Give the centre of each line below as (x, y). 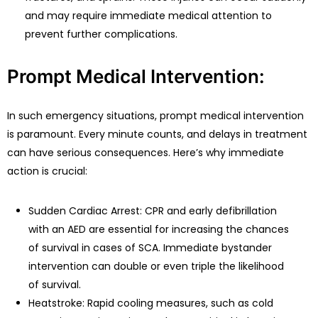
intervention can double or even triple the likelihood (156, 267)
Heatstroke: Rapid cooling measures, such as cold (151, 303)
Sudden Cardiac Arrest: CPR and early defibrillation (153, 211)
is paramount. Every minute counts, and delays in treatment (157, 135)
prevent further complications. (101, 34)
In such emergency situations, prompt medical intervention (155, 116)
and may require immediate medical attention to (148, 16)
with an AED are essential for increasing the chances (159, 230)
